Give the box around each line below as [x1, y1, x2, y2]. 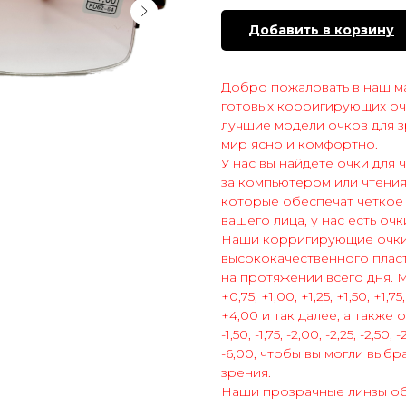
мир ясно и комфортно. [221, 136, 378, 153]
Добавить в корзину [248, 22, 394, 39]
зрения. [221, 364, 271, 382]
